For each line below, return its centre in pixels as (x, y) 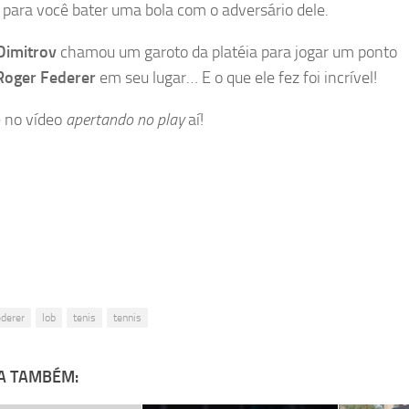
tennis (127, 318)
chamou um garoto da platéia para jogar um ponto (227, 52)
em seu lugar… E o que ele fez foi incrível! (236, 78)
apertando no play (125, 120)
